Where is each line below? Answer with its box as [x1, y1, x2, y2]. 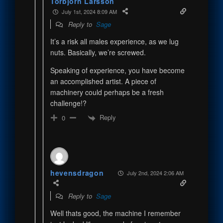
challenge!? [50, 98, 87, 109]
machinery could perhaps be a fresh [50, 87, 164, 98]
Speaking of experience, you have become [50, 65, 185, 76]
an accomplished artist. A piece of [50, 76, 156, 87]
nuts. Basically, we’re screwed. [50, 47, 146, 58]
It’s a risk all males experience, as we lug [50, 36, 179, 47]
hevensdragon [50, 168, 104, 178]
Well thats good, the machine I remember [50, 208, 181, 219]
